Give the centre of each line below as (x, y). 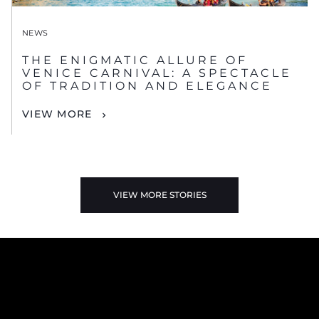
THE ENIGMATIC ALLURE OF (135, 61)
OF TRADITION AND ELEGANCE (147, 86)
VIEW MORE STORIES (159, 194)
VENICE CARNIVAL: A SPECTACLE (157, 73)
